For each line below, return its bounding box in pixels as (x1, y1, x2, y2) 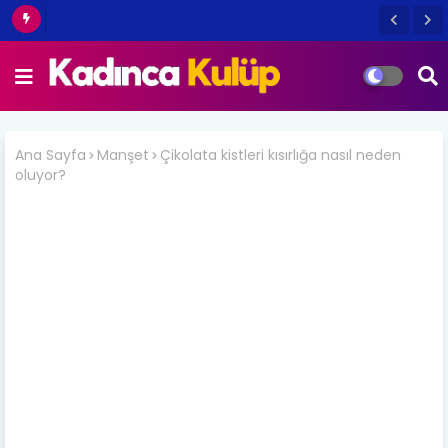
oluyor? (15, 164, 66, 185)
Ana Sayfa (15, 145, 86, 165)
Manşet (97, 145, 149, 165)
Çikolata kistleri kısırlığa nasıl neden (160, 145, 401, 165)
